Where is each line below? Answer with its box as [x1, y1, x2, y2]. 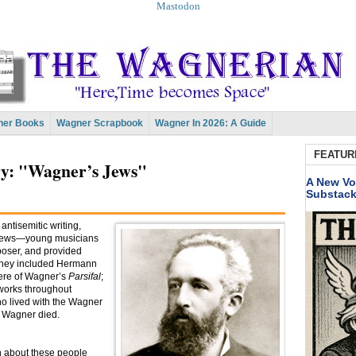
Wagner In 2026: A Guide [155, 118, 266, 129]
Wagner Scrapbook [56, 118, 143, 129]
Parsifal [68, 271, 101, 283]
